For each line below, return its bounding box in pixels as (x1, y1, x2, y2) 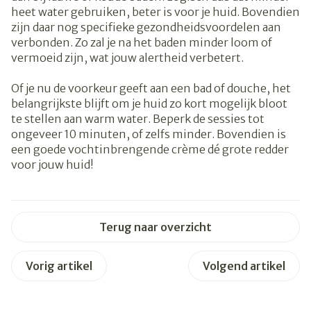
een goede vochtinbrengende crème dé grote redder (11, 142, 289, 157)
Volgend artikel (203, 259, 285, 274)
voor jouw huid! (11, 158, 96, 172)
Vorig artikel (26, 259, 92, 274)
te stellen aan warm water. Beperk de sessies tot (11, 112, 264, 126)
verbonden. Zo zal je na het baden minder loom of (11, 35, 272, 50)
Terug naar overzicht (99, 220, 212, 235)
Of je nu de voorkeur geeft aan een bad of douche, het (11, 81, 291, 96)
